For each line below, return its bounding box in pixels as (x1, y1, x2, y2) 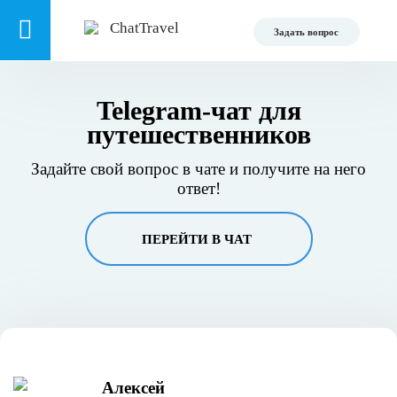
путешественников (86, 120, 311, 149)
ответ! (176, 179, 221, 198)
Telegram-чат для (96, 96, 301, 125)
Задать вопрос (274, 27, 339, 37)
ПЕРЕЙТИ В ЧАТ (141, 232, 252, 246)
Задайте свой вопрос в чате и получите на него (31, 160, 366, 178)
